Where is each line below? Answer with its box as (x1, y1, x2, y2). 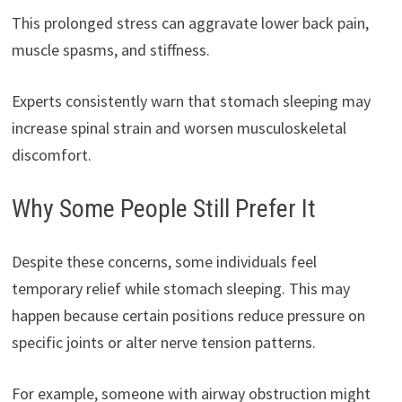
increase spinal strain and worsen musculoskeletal (11, 118, 346, 139)
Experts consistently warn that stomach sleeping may (11, 91, 371, 112)
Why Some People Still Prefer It (11, 194, 316, 224)
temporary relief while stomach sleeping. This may (11, 278, 350, 300)
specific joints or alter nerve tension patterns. (11, 332, 316, 354)
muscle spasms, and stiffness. (11, 39, 210, 61)
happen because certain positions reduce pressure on (11, 305, 365, 327)
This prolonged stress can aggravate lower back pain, (11, 13, 369, 34)
